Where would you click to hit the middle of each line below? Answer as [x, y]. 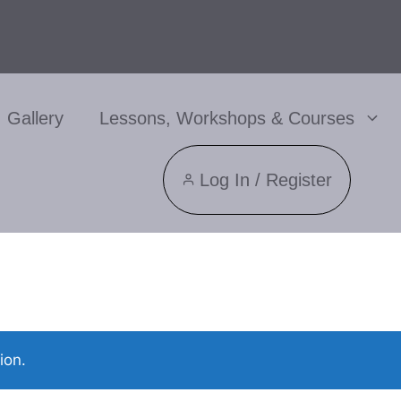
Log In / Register [266, 180]
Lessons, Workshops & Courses [226, 118]
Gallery [35, 118]
